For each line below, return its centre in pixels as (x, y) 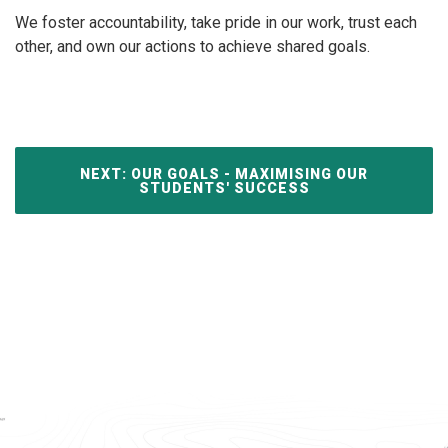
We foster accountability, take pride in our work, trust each (216, 22)
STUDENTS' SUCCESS (224, 187)
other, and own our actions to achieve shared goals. (192, 46)
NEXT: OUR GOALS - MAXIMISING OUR (224, 173)
